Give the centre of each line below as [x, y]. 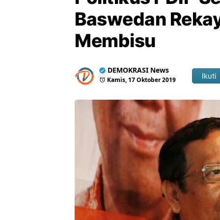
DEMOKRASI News [138, 70]
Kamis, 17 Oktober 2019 [141, 80]
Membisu [115, 41]
